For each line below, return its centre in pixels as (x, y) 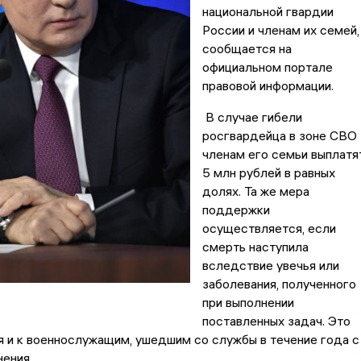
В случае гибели (252, 117)
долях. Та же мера (255, 191)
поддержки (236, 210)
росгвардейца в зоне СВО (279, 136)
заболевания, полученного (279, 284)
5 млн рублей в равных (268, 173)
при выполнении (248, 303)
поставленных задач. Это (276, 321)
